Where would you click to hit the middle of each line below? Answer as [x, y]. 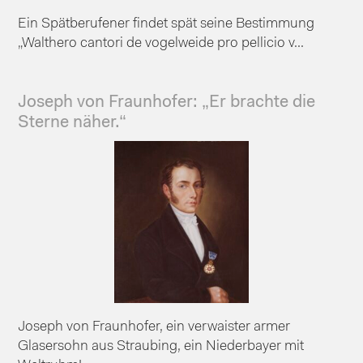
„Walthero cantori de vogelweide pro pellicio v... [161, 43]
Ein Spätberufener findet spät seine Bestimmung [170, 23]
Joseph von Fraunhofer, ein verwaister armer [154, 327]
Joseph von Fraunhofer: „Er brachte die [167, 102]
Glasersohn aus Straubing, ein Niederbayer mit [161, 346]
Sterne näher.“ [73, 122]
